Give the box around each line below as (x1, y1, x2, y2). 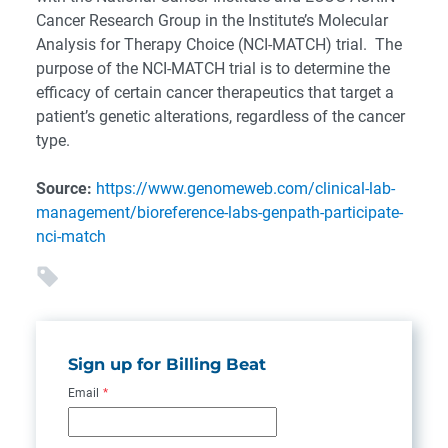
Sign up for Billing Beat (68, 354, 266, 374)
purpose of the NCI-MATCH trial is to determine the (36, 59, 390, 78)
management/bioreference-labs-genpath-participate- (36, 203, 403, 222)
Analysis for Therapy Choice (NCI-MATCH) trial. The (36, 35, 402, 54)
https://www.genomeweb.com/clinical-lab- (96, 179, 395, 198)
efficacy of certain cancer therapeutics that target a (36, 83, 394, 102)
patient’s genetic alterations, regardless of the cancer (36, 107, 405, 126)
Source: (36, 179, 92, 198)
